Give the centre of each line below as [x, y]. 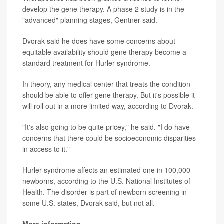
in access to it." [46, 149]
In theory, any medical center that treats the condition [106, 84]
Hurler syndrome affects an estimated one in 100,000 [106, 170]
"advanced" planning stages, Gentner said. [90, 20]
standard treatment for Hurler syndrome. [86, 63]
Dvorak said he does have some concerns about [99, 41]
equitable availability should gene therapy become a [104, 52]
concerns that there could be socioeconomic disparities [109, 138]
